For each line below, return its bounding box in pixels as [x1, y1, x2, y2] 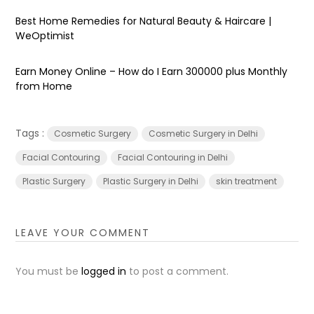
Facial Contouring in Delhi [118, 151, 228, 163]
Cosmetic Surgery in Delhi [149, 127, 259, 139]
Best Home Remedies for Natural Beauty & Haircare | [15, 13, 272, 28]
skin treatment [216, 175, 278, 187]
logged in [81, 264, 127, 278]
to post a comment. [126, 264, 229, 278]
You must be [15, 264, 82, 278]
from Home [15, 78, 73, 93]
